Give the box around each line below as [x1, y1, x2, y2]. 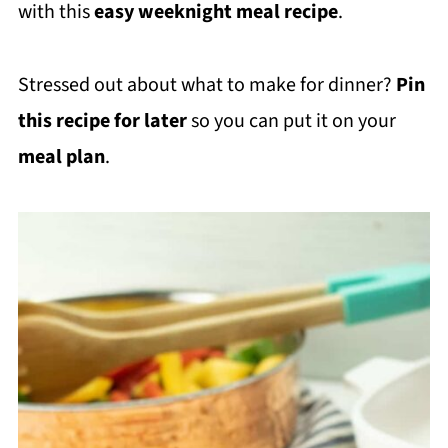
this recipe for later [17, 106, 187, 135]
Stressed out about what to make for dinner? [17, 70, 396, 99]
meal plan [17, 142, 105, 171]
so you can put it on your [186, 106, 396, 135]
